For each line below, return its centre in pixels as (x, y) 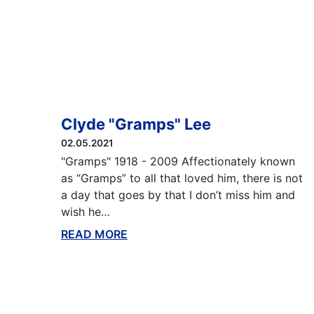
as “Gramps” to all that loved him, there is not (182, 178)
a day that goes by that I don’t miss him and (178, 195)
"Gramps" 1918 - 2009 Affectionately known (178, 161)
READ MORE (94, 234)
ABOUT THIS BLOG (179, 234)
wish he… (86, 212)
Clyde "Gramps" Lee (136, 124)
